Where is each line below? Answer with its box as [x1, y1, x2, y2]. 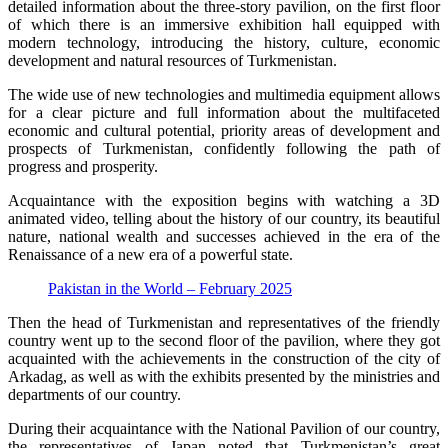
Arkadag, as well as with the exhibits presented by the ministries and [8, 368, 440, 385]
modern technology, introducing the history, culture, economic [8, 34, 440, 51]
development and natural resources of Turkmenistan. [8, 52, 337, 69]
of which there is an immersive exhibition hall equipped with [8, 16, 440, 33]
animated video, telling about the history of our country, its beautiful [8, 210, 440, 227]
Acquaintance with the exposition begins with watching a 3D [8, 192, 440, 209]
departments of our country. [8, 386, 181, 403]
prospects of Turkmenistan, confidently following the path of [8, 140, 440, 157]
